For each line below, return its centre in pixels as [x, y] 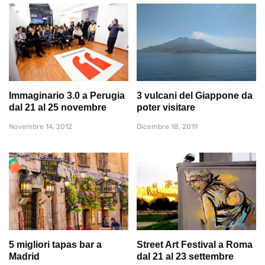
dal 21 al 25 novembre [58, 107]
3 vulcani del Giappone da [195, 95]
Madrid [24, 257]
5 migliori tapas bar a [55, 245]
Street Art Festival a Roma [195, 245]
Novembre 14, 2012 [41, 126]
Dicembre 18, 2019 [167, 126]
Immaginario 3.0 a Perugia [67, 95]
